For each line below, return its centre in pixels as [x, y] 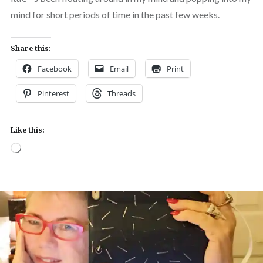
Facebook [54, 68]
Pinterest [53, 93]
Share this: [31, 48]
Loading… [40, 149]
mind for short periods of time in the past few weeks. [115, 14]
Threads [121, 93]
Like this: [27, 130]
